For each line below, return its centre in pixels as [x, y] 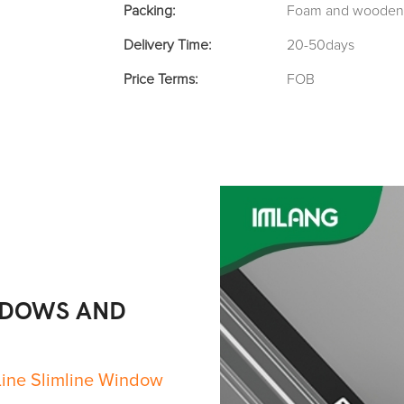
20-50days [321, 46]
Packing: [149, 11]
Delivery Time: [167, 46]
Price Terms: [161, 80]
